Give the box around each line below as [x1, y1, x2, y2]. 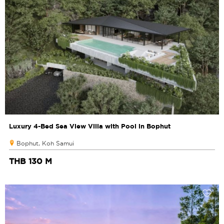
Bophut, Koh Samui [16, 140, 74, 147]
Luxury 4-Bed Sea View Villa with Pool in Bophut [9, 122, 170, 130]
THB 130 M [9, 156, 52, 166]
